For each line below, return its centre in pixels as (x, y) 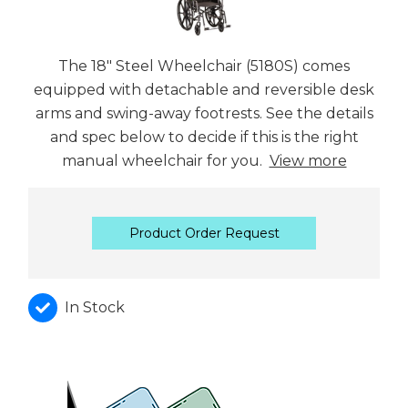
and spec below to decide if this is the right (204, 137)
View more (308, 160)
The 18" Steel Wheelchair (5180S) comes (204, 66)
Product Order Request (204, 233)
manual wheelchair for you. (165, 160)
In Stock (95, 307)
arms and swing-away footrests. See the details (204, 113)
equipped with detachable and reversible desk (204, 89)
